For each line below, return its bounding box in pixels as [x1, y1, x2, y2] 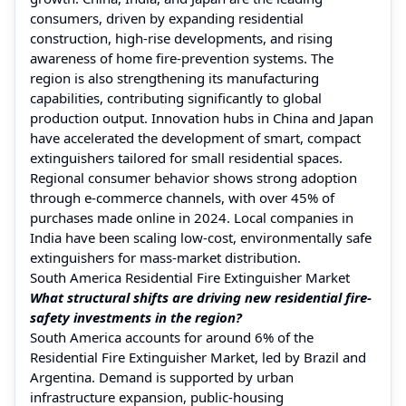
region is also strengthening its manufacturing [30, 68, 319, 87]
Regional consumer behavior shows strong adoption [30, 168, 357, 187]
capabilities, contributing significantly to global [30, 88, 322, 107]
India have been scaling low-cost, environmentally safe [30, 227, 372, 246]
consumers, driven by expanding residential [30, 8, 304, 27]
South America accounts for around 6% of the [30, 327, 314, 346]
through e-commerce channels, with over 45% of [30, 188, 334, 207]
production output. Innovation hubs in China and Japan [30, 108, 373, 127]
